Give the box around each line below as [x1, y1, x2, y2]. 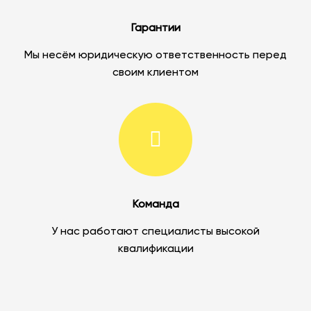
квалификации [117, 244, 194, 255]
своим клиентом [112, 67, 199, 79]
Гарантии [131, 23, 180, 35]
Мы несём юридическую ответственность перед [24, 50, 287, 62]
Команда [132, 199, 179, 211]
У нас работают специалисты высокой [51, 226, 260, 238]
